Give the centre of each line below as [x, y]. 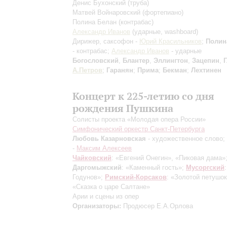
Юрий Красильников [171, 41]
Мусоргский [205, 167]
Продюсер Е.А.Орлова [157, 206]
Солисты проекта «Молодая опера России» [139, 119]
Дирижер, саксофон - [106, 41]
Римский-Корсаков [136, 177]
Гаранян [120, 70]
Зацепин [206, 61]
